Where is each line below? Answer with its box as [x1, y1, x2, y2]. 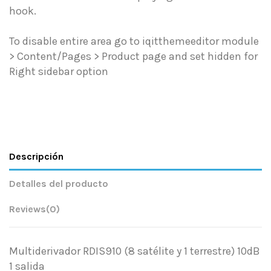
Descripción [9, 151, 64, 163]
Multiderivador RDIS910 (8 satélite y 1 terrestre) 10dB [9, 244, 260, 258]
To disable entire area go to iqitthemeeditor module [9, 34, 259, 48]
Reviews [9, 203, 46, 215]
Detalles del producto [9, 178, 108, 190]
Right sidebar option [9, 65, 108, 79]
